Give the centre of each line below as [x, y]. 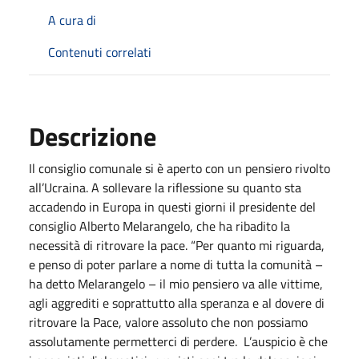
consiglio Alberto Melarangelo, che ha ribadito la [159, 226]
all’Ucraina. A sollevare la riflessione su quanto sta [165, 187]
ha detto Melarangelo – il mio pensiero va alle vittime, [176, 283]
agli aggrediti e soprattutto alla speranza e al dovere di [177, 303]
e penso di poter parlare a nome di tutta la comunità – [176, 264]
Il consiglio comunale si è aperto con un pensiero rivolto [179, 168]
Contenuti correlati [100, 52]
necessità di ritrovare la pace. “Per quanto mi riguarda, [177, 245]
